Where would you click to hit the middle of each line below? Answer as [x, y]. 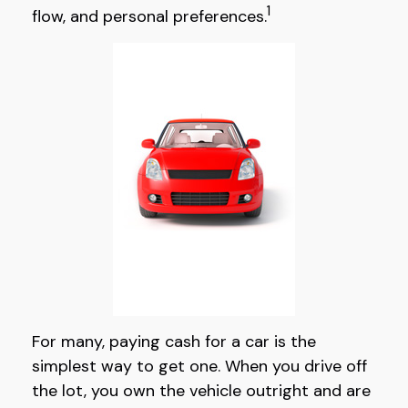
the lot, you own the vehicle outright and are [201, 391]
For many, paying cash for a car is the [174, 342]
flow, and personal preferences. [149, 16]
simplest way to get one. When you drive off [199, 366]
